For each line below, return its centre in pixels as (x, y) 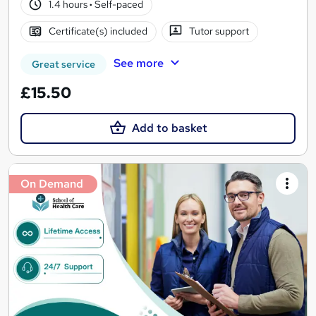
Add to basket (169, 128)
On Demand (52, 183)
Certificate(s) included (98, 31)
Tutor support (219, 31)
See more (138, 63)
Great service (63, 64)
